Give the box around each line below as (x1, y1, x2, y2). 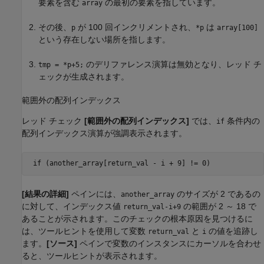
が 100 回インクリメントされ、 (75, 22, 196, 32)
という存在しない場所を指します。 (38, 35, 170, 45)
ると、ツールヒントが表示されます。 (22, 250, 162, 260)
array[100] (217, 24, 258, 32)
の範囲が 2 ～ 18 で (181, 201, 256, 211)
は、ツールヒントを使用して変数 (22, 226, 148, 236)
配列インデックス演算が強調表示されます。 (22, 128, 187, 138)
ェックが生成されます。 (38, 72, 129, 82)
